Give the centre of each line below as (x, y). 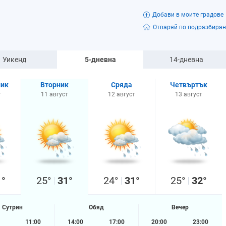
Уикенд (14, 60)
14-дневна (186, 60)
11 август (54, 94)
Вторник (54, 85)
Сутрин (12, 207)
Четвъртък (189, 85)
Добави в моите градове (188, 15)
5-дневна (100, 60)
